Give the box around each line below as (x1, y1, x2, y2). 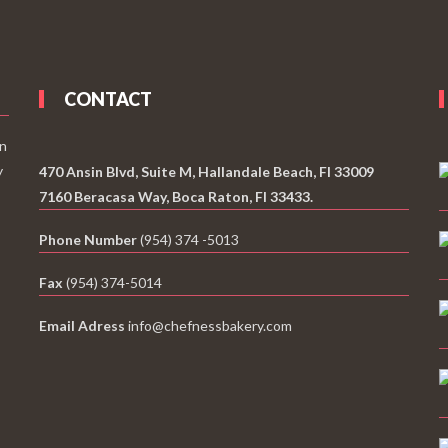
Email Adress (39, 317, 125, 335)
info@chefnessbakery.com (125, 317, 292, 335)
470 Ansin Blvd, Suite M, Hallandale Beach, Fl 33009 (39, 163, 374, 181)
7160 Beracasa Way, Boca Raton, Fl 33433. (39, 188, 313, 206)
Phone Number (39, 231, 137, 249)
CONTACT (64, 88, 152, 111)
